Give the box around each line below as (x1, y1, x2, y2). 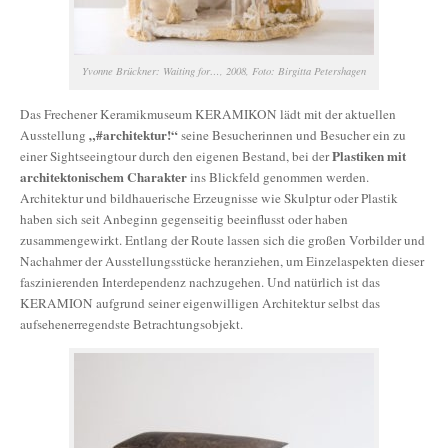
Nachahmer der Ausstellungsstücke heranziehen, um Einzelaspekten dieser (20, 252, 424, 270)
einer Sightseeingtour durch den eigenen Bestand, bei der (20, 147, 332, 165)
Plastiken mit (332, 146, 406, 166)
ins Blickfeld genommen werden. (187, 168, 369, 186)
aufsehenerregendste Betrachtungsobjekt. (20, 315, 243, 333)
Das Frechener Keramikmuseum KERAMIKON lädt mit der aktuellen (20, 105, 396, 123)
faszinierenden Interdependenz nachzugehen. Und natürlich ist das (20, 273, 380, 291)
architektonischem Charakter (20, 167, 187, 187)
